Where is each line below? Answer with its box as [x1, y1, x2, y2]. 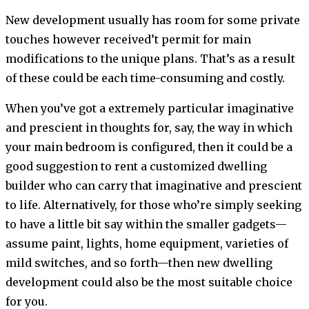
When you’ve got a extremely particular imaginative [6, 101, 294, 115]
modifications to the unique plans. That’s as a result [6, 51, 295, 66]
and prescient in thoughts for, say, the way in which [6, 120, 292, 134]
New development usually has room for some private [6, 12, 300, 27]
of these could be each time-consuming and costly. [6, 70, 285, 85]
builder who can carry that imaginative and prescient [6, 178, 302, 192]
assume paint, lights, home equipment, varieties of [6, 236, 288, 250]
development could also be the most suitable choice [6, 275, 292, 289]
